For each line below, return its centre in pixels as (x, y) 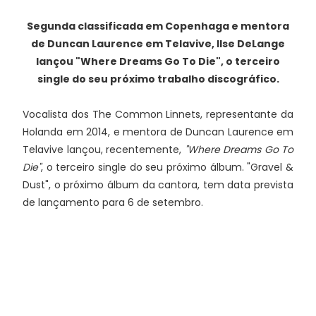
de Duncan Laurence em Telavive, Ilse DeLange (158, 44)
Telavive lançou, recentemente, (104, 150)
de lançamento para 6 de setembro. (113, 202)
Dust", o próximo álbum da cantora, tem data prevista (158, 185)
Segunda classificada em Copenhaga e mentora (158, 26)
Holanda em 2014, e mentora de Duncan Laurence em (158, 132)
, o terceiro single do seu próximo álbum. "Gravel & (167, 167)
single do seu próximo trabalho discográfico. (158, 79)
